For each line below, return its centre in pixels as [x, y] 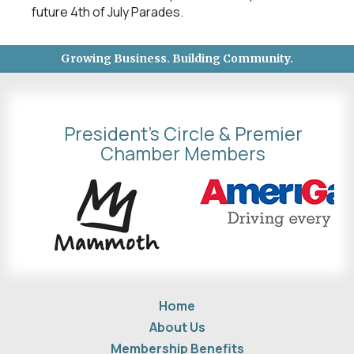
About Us [177, 327]
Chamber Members [183, 153]
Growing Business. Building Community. [177, 58]
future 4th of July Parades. [107, 11]
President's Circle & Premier [183, 133]
